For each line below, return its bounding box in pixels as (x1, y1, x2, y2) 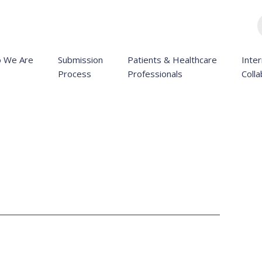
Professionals (127, 68, 182, 80)
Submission (58, 54, 103, 65)
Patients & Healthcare (127, 54, 217, 65)
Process (58, 68, 91, 80)
